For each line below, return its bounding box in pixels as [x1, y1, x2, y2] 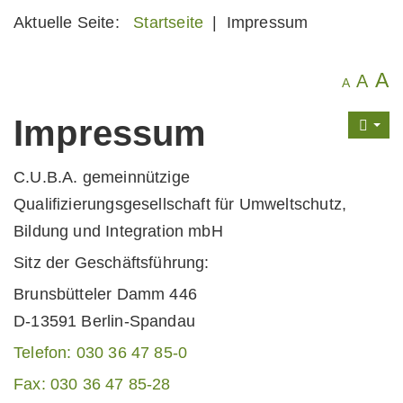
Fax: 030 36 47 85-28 [13, 375, 171, 393]
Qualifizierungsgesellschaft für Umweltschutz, [13, 195, 347, 213]
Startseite [133, 13, 204, 31]
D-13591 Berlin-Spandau [13, 312, 195, 330]
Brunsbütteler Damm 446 [13, 285, 197, 303]
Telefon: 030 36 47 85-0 [13, 344, 188, 362]
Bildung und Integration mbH [13, 222, 223, 240]
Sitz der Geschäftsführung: [13, 254, 210, 272]
